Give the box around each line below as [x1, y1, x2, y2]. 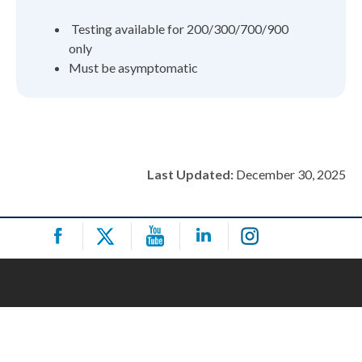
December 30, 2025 [234, 166, 346, 182]
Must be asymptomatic [69, 59, 198, 75]
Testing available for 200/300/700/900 [69, 20, 288, 36]
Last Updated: [147, 166, 234, 182]
